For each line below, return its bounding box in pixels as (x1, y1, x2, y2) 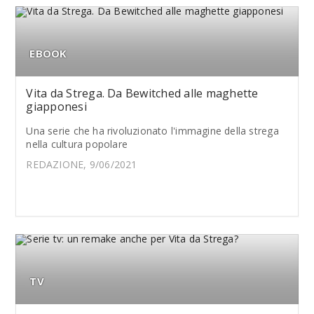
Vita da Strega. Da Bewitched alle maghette (26, 86, 259, 101)
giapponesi (26, 99, 87, 114)
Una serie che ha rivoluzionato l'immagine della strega (26, 124, 279, 137)
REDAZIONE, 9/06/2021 (26, 158, 137, 171)
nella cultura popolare (26, 137, 128, 151)
